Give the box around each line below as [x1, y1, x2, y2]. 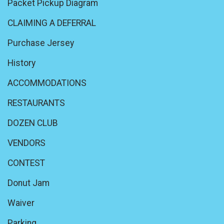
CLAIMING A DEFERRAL [7, 18, 96, 28]
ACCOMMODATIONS [7, 78, 86, 88]
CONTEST [7, 158, 45, 168]
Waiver [7, 198, 34, 208]
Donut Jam [7, 178, 49, 188]
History [7, 58, 35, 68]
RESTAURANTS [7, 98, 65, 108]
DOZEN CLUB [7, 118, 58, 128]
